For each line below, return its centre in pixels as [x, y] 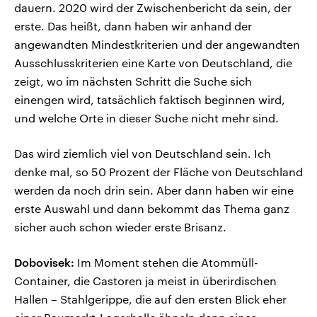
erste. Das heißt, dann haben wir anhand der [133, 26]
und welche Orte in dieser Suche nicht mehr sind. [146, 118]
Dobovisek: [44, 263]
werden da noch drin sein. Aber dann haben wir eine [154, 190]
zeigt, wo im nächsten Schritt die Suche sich [133, 81]
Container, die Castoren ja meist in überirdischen [145, 281]
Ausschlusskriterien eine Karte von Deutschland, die [153, 63]
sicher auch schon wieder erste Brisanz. [120, 227]
